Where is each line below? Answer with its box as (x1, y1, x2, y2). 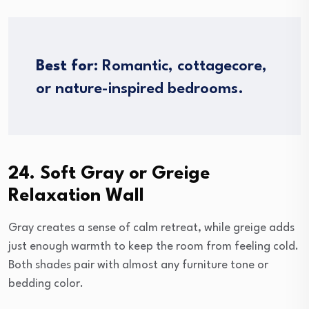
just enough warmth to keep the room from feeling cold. (8, 241, 299, 253)
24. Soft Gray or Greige (8, 165, 210, 183)
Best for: (36, 59, 98, 74)
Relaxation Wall (8, 187, 144, 206)
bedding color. (8, 278, 83, 290)
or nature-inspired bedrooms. (36, 81, 243, 97)
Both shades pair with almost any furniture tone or (8, 259, 268, 272)
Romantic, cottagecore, (98, 59, 267, 74)
